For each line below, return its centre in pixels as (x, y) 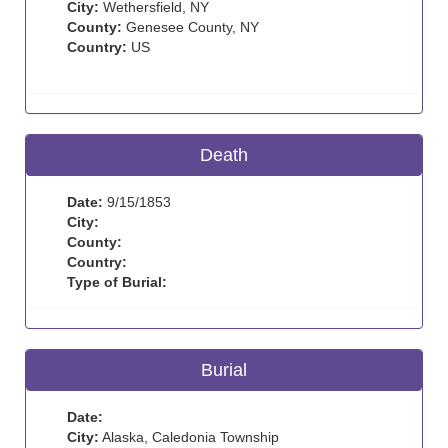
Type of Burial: (117, 282)
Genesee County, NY (190, 27)
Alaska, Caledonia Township (189, 437)
